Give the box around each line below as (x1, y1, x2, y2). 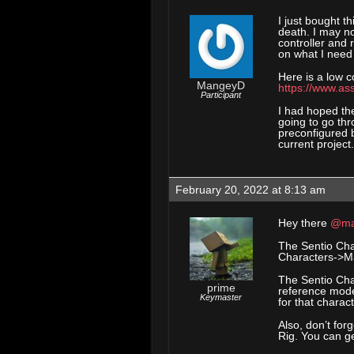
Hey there (278, 217, 330, 229)
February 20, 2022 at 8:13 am (175, 183, 326, 196)
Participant (201, 90, 241, 100)
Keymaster (200, 292, 242, 302)
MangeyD (197, 79, 245, 92)
